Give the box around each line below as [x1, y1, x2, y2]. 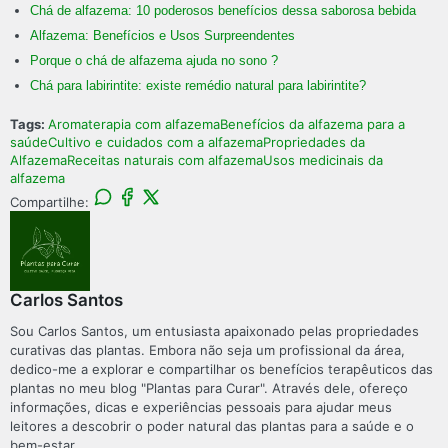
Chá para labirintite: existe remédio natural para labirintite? [29, 78, 366, 94]
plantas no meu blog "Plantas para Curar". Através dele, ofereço [10, 379, 408, 396]
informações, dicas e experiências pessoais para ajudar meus [10, 398, 392, 415]
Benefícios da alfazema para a [220, 115, 405, 132]
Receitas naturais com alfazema [67, 151, 263, 168]
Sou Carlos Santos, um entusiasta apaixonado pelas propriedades [10, 322, 419, 339]
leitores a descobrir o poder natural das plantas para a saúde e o [10, 417, 414, 434]
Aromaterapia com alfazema [48, 115, 220, 132]
